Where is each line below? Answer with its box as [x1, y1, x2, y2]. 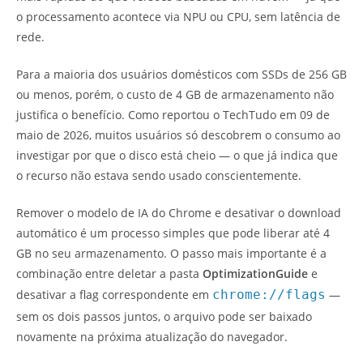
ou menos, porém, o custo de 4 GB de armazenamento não [16, 87, 334, 103]
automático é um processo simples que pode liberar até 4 [16, 225, 330, 241]
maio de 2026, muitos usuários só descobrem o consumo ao [16, 127, 340, 143]
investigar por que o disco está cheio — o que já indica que [16, 147, 338, 164]
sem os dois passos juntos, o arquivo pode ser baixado [16, 309, 312, 325]
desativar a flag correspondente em [16, 287, 212, 303]
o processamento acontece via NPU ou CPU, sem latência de [16, 9, 340, 25]
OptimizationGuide [203, 266, 308, 282]
